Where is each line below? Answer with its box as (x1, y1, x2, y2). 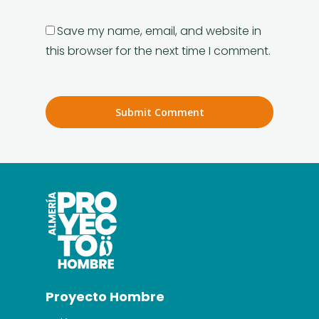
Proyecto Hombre (46, 287, 165, 305)
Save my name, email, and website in (57, 22, 261, 39)
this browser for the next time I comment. (46, 42, 271, 59)
